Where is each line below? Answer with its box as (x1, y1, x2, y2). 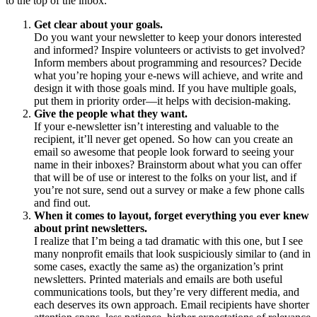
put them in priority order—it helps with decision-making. (34, 94, 291, 107)
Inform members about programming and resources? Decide (34, 56, 301, 69)
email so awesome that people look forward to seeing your (34, 145, 294, 158)
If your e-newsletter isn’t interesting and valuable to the (34, 120, 279, 132)
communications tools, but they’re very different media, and (34, 285, 299, 298)
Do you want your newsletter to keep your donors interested (34, 30, 301, 43)
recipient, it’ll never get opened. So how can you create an (34, 132, 293, 145)
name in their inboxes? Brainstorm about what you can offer (34, 158, 301, 171)
